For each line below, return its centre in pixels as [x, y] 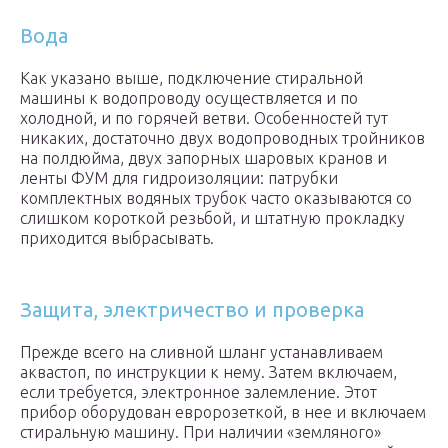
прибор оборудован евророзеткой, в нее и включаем [223, 412]
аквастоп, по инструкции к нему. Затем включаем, [208, 372]
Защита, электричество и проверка [192, 310]
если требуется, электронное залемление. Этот [198, 392]
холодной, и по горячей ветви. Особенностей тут [204, 118]
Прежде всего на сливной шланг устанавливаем [201, 352]
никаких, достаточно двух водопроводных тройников [222, 138]
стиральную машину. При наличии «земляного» [200, 432]
